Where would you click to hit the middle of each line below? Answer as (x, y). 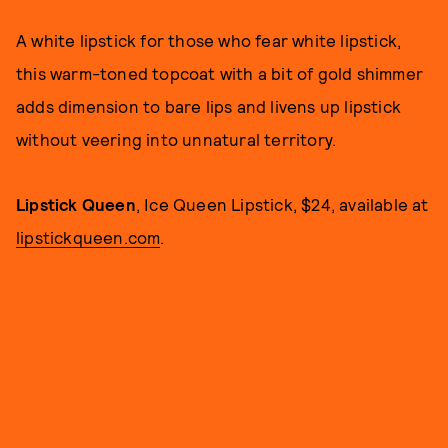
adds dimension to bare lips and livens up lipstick (209, 106)
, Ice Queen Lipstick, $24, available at (282, 204)
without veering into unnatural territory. (176, 139)
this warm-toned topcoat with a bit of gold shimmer (220, 73)
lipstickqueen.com (88, 237)
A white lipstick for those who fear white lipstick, (209, 40)
